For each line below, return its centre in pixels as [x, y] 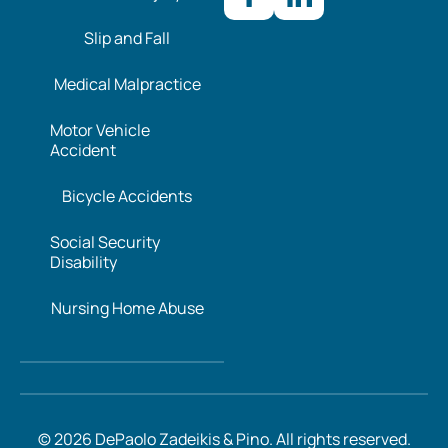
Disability [83, 262]
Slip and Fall [127, 38]
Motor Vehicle [100, 130]
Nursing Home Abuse [127, 308]
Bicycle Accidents [127, 196]
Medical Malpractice [127, 84]
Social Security [105, 242]
